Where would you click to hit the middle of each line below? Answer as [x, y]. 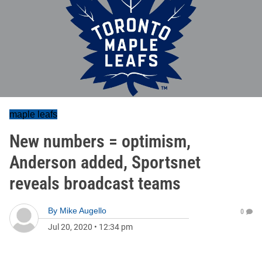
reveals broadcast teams [95, 183]
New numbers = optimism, [100, 141]
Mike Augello [83, 211]
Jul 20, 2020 [70, 227]
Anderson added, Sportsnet [105, 162]
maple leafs [33, 114]
